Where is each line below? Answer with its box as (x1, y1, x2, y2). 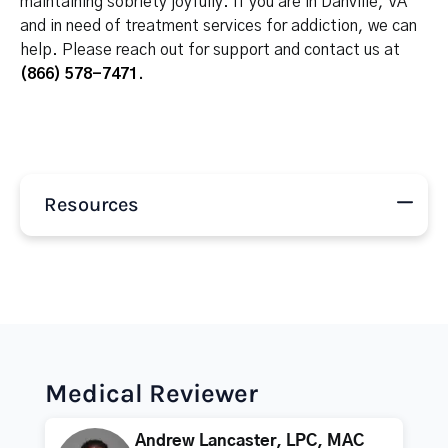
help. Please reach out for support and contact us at (20, 42, 400, 58)
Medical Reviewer (44, 378, 258, 409)
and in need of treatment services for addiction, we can (20, 18, 417, 34)
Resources (44, 193, 139, 216)
